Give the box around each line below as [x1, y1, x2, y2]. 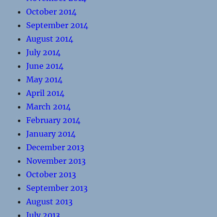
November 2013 [26, 156, 86, 166]
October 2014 [26, 7, 77, 16]
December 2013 [26, 142, 85, 152]
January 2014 [26, 129, 76, 139]
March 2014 [26, 102, 71, 111]
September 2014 [26, 20, 89, 30]
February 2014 [26, 115, 81, 125]
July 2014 [26, 47, 61, 57]
